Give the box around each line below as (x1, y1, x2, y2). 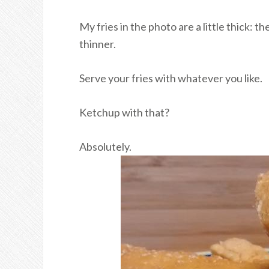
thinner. (79, 37, 116, 50)
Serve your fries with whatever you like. (79, 71, 262, 85)
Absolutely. (79, 140, 131, 153)
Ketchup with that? (79, 106, 169, 119)
